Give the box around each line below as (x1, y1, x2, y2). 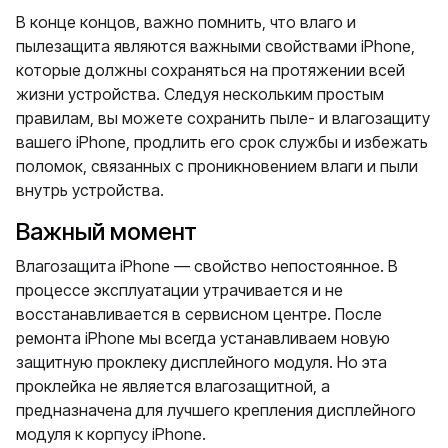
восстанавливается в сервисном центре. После (16, 304, 382, 324)
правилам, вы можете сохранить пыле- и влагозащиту (16, 108, 430, 128)
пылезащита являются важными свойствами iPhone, (16, 36, 415, 56)
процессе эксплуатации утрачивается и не (16, 280, 343, 300)
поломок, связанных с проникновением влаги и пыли (16, 156, 418, 176)
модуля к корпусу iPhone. (16, 424, 206, 444)
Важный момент (16, 217, 197, 246)
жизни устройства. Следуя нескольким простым (16, 84, 384, 104)
